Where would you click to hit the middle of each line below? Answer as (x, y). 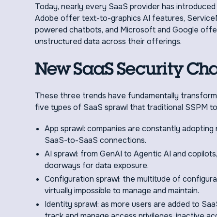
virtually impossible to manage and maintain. (122, 191)
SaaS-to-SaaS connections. (95, 140)
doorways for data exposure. (97, 165)
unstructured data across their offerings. (108, 41)
